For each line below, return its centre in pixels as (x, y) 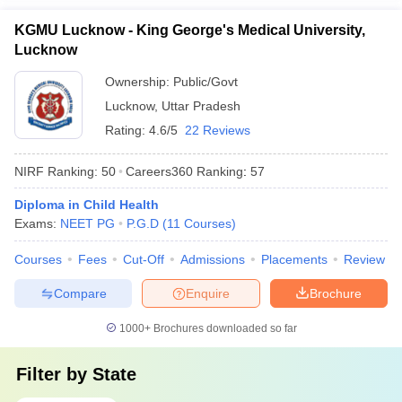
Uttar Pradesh (201, 106)
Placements (294, 259)
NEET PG (87, 223)
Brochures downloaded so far (223, 328)
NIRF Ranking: (56, 171)
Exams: (37, 223)
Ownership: (139, 82)
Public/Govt (205, 82)
